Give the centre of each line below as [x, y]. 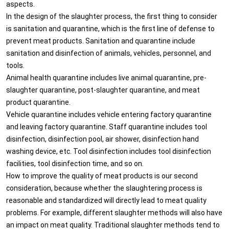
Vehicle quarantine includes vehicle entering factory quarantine [109, 114]
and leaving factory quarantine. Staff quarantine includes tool [107, 126]
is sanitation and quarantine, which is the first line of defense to [110, 28]
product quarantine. [38, 102]
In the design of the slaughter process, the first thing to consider [112, 16]
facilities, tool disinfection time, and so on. [75, 163]
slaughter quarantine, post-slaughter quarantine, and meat [103, 89]
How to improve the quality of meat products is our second [102, 175]
